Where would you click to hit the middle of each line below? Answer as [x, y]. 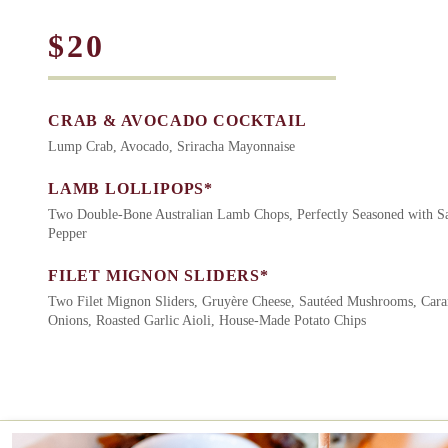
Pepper [67, 233]
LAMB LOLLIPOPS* [130, 188]
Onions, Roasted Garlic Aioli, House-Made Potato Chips [207, 320]
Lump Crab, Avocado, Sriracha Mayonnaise [171, 146]
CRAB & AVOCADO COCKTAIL [177, 120]
